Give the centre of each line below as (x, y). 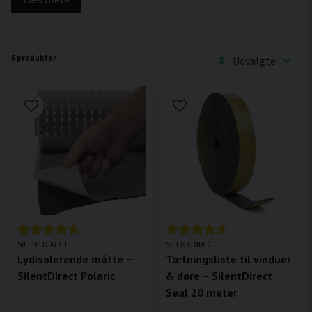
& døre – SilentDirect (219, 275)
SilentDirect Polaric (66, 275)
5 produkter (34, 57)
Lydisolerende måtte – (75, 259)
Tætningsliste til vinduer (228, 259)
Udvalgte (254, 60)
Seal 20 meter (202, 292)
